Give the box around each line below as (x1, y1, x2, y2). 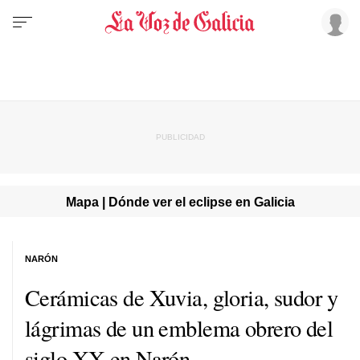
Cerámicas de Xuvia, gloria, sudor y (25, 281, 338, 313)
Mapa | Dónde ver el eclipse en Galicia (65, 194, 295, 209)
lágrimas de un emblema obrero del (25, 312, 333, 343)
